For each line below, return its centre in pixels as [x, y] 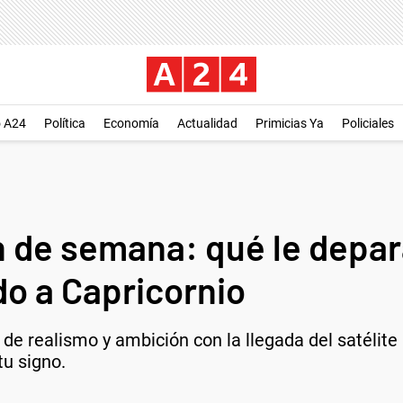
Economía [131, 123]
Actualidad [207, 123]
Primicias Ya [290, 123]
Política [65, 123]
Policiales [368, 123]
